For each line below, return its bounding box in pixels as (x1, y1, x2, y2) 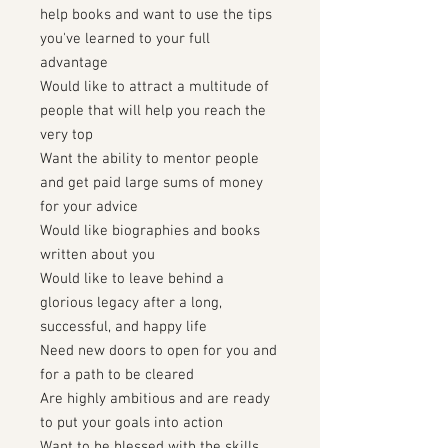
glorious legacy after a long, (40, 294, 222, 312)
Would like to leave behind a (40, 270, 224, 288)
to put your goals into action (40, 414, 223, 432)
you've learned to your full (40, 30, 210, 48)
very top (40, 126, 93, 144)
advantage (40, 54, 108, 72)
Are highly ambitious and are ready (40, 390, 270, 408)
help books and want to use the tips (40, 6, 272, 24)
